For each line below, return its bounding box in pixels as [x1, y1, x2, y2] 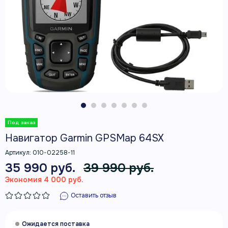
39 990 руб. [83, 160, 154, 176]
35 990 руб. [5, 160, 75, 176]
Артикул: [5, 149, 33, 157]
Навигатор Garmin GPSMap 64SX [5, 132, 164, 145]
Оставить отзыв [71, 191, 117, 199]
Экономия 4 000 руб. [5, 175, 83, 184]
